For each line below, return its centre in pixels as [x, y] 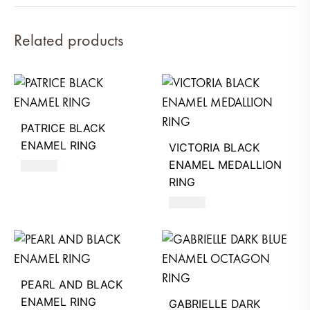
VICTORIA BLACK [214, 148]
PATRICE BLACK [63, 128]
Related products [69, 40]
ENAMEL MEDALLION [225, 165]
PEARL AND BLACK [72, 285]
